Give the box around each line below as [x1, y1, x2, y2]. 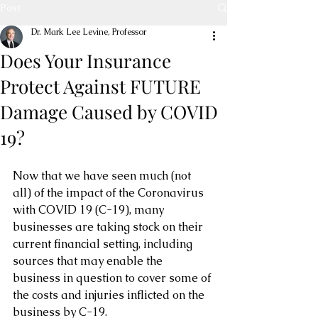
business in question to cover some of [13, 270, 214, 285]
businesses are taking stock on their [13, 219, 206, 234]
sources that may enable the [13, 253, 165, 268]
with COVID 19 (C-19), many [13, 202, 167, 217]
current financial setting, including [13, 236, 195, 251]
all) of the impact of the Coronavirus [13, 185, 207, 200]
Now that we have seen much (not [13, 168, 194, 183]
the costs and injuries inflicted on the [13, 287, 207, 302]
